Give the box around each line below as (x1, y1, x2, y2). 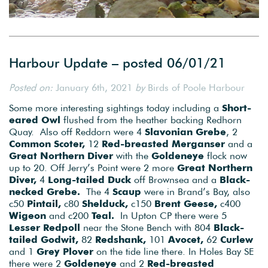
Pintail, (27, 197, 61, 210)
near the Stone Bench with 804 (80, 221, 214, 234)
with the (113, 150, 151, 162)
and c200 (46, 209, 92, 222)
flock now (204, 150, 247, 162)
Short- (222, 102, 251, 114)
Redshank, (95, 233, 146, 246)
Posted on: (9, 81, 53, 93)
